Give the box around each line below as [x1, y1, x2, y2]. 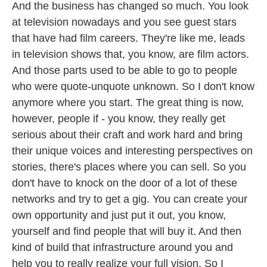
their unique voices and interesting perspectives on [12, 145, 253, 157]
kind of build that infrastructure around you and [12, 241, 233, 253]
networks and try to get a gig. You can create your [12, 193, 247, 205]
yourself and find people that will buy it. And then [12, 225, 241, 237]
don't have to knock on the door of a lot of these [12, 177, 237, 189]
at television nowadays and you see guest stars [12, 16, 237, 28]
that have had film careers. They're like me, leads [12, 32, 245, 44]
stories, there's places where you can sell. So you [12, 161, 246, 173]
